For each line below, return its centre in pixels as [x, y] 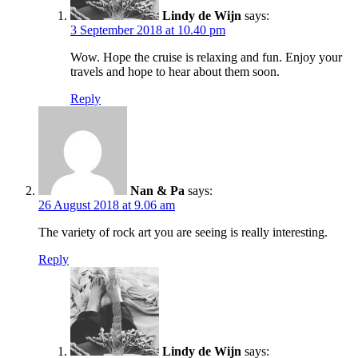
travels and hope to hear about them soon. [175, 71]
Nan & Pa [157, 190]
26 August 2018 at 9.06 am [107, 205]
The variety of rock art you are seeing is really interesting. [183, 232]
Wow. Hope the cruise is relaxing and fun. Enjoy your [206, 57]
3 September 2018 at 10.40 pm [148, 30]
